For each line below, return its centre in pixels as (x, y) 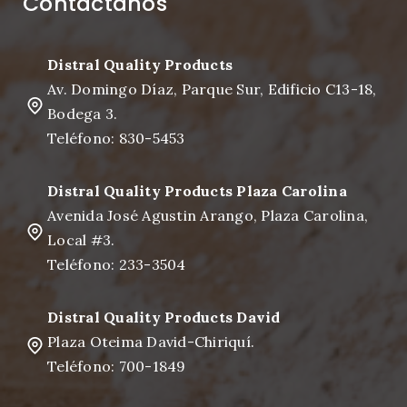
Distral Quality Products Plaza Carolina (197, 191)
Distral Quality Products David (164, 317)
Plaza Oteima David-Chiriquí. (151, 342)
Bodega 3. (83, 114)
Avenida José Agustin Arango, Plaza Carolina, (208, 215)
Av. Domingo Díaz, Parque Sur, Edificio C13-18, (212, 89)
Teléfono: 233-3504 (117, 264)
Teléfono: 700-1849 (117, 366)
